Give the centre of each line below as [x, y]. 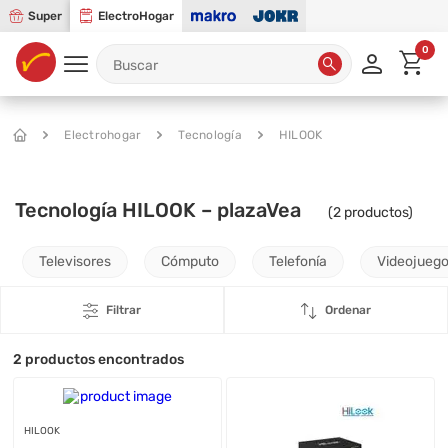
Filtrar [123, 310]
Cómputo [190, 261]
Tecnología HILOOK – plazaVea [158, 210]
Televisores [75, 261]
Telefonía [298, 261]
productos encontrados [103, 359]
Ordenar [348, 310]
